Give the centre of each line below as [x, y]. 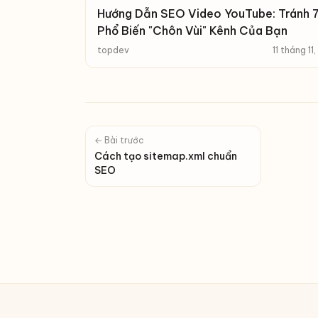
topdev [113, 50]
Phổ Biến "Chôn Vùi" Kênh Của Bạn [192, 31]
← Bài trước [119, 140]
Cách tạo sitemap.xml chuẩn [166, 156]
